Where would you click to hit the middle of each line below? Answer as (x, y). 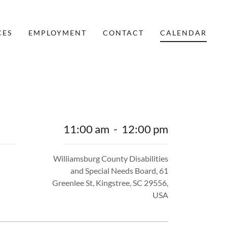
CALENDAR (183, 32)
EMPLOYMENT (57, 32)
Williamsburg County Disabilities (111, 158)
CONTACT (123, 32)
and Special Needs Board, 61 (119, 171)
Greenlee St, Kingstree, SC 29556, (110, 183)
